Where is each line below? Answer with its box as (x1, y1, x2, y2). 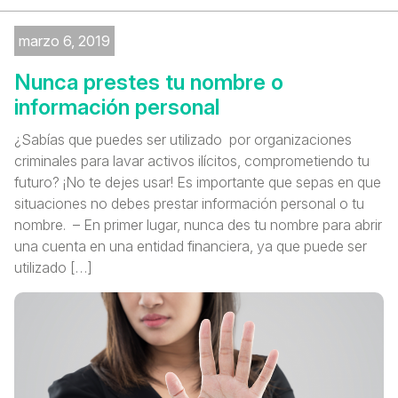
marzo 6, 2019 (19, 31, 110, 50)
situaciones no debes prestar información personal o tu (14, 194, 364, 212)
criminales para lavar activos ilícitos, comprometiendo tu (14, 151, 370, 170)
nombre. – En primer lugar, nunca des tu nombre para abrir (14, 215, 382, 234)
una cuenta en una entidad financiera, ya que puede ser (14, 236, 367, 255)
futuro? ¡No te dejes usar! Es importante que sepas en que (14, 172, 381, 191)
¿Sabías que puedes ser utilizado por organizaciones (14, 130, 352, 148)
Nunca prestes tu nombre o (14, 68, 283, 95)
